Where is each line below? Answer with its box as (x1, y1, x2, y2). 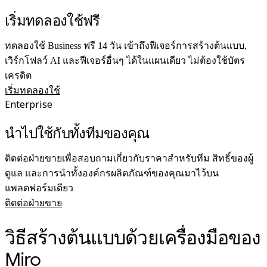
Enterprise (5, 98, 52, 111)
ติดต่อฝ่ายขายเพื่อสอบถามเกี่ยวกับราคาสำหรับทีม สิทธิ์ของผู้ (5, 153, 253, 164)
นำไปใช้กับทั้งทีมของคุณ (5, 124, 150, 142)
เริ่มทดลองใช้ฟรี (5, 11, 100, 30)
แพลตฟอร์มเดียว (5, 183, 73, 194)
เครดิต (5, 70, 32, 81)
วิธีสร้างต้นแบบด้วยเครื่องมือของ (5, 225, 260, 249)
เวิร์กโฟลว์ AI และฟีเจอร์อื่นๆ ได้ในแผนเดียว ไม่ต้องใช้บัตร (5, 55, 245, 66)
